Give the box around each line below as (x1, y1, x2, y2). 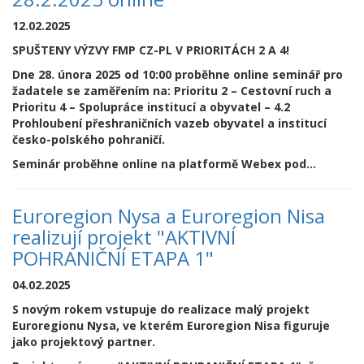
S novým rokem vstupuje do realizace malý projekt (12, 301, 310, 317)
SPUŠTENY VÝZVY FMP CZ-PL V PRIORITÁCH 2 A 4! (12, 41, 289, 58)
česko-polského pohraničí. (12, 131, 168, 147)
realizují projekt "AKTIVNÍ (12, 223, 236, 250)
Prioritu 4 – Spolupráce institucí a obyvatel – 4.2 (12, 98, 290, 115)
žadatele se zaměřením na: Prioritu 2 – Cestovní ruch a (12, 82, 331, 98)
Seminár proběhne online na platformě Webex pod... (12, 155, 316, 171)
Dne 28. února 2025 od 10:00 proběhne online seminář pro (12, 66, 343, 82)
